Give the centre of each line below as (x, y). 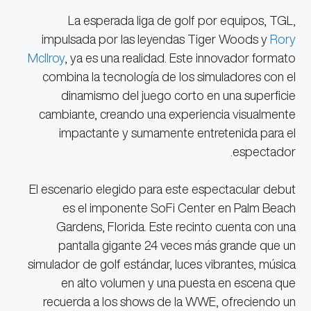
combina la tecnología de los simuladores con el (169, 77)
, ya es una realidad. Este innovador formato (180, 58)
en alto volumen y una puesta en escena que (178, 283)
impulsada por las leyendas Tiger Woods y (155, 39)
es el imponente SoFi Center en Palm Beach (179, 208)
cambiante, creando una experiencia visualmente (167, 114)
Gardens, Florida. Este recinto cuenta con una (176, 227)
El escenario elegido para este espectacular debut (162, 189)
